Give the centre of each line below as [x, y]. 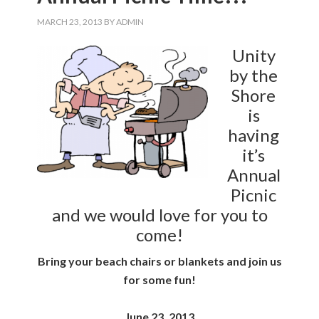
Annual [253, 175]
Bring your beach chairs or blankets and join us [159, 261]
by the [253, 75]
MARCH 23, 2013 [70, 22]
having [253, 135]
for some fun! [159, 279]
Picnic [253, 195]
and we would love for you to [159, 215]
